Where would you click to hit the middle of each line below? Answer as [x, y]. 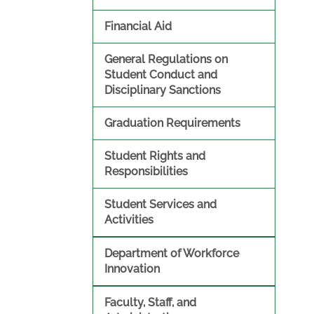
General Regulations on [166, 59]
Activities [129, 220]
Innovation [132, 269]
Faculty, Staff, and [150, 302]
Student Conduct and [161, 75]
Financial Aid [138, 26]
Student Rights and [155, 156]
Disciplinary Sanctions [163, 90]
